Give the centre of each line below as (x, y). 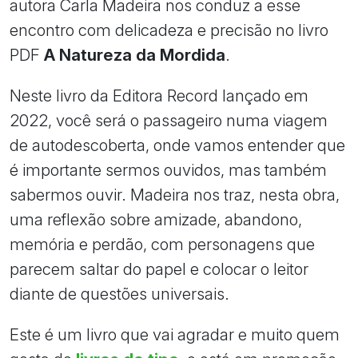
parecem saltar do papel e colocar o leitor (159, 269)
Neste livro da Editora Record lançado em (159, 95)
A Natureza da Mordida (135, 55)
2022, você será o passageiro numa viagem (169, 120)
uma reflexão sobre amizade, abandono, (156, 219)
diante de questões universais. (119, 294)
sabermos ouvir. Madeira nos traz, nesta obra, (175, 195)
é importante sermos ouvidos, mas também (168, 170)
